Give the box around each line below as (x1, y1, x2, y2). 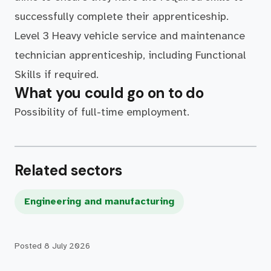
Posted (15, 241, 44, 251)
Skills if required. (15, 68, 99, 81)
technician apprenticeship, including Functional (15, 48, 246, 62)
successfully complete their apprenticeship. (15, 10, 229, 23)
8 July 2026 (44, 241, 90, 251)
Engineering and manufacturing (24, 195, 174, 207)
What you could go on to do (15, 83, 204, 102)
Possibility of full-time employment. (15, 105, 189, 119)
